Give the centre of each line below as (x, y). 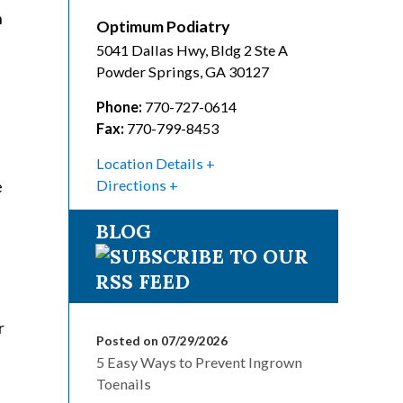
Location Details (150, 163)
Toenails (124, 384)
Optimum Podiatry (163, 26)
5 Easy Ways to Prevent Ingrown (199, 362)
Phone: (119, 107)
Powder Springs (148, 72)
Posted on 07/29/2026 (162, 340)
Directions (131, 185)
